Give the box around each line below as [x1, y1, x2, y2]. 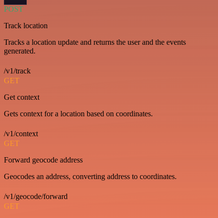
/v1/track [4, 67, 31, 75]
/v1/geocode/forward [4, 192, 68, 200]
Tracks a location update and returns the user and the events [4, 38, 186, 46]
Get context [4, 93, 39, 101]
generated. [4, 47, 36, 55]
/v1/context [4, 129, 38, 138]
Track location [4, 21, 48, 30]
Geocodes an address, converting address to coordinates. [4, 172, 177, 181]
